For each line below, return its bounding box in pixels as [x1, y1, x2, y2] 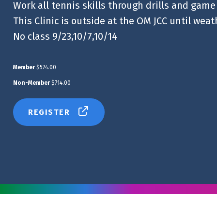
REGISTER [28, 107, 70, 117]
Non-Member [13, 79, 50, 86]
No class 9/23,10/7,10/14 [13, 30, 117, 42]
